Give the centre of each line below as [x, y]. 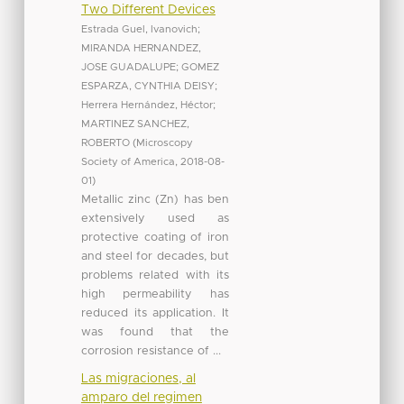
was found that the [155, 332]
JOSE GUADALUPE [128, 67]
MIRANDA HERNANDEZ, [141, 48]
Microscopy [164, 142]
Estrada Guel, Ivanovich [139, 29]
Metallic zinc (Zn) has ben [155, 199]
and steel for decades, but [155, 256]
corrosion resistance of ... [151, 351]
